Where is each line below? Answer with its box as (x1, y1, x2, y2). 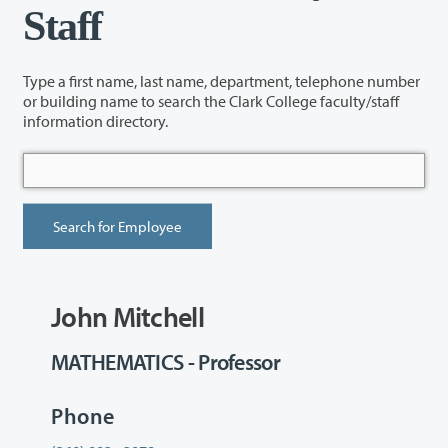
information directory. (23, 110, 168, 131)
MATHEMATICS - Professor (51, 348, 280, 377)
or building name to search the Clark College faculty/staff (23, 90, 204, 111)
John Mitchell (51, 299, 204, 335)
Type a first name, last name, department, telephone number (23, 70, 420, 91)
